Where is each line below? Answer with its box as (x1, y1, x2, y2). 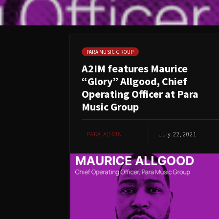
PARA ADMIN (87, 130, 122, 138)
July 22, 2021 (159, 130, 197, 138)
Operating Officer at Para (82, 87, 198, 101)
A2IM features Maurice (82, 62, 188, 75)
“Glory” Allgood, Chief (82, 74, 187, 88)
